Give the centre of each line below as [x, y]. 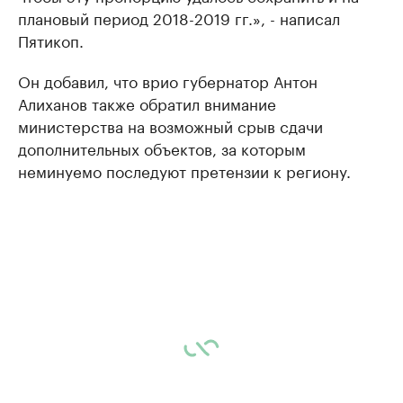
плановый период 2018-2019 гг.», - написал [179, 17]
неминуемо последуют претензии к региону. [184, 170]
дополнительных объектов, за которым [162, 147]
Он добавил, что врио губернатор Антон [168, 80]
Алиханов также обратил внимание [147, 102]
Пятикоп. [51, 39]
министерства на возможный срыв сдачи [170, 125]
